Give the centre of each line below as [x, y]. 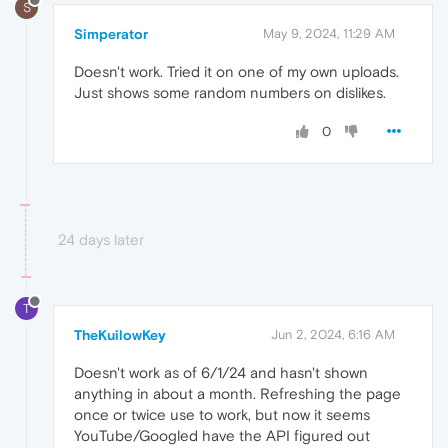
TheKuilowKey [120, 334]
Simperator [111, 33]
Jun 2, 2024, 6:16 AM [333, 334]
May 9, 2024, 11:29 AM [329, 33]
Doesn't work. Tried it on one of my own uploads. [236, 71]
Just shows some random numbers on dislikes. [230, 92]
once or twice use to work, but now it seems [222, 414]
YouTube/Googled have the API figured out [222, 435]
